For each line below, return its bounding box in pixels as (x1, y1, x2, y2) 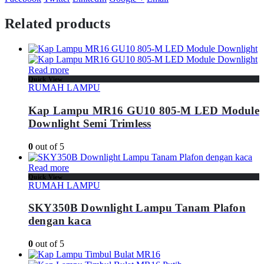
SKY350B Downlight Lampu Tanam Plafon (28, 202, 246, 214)
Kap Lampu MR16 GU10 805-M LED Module (28, 104, 259, 117)
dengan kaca (28, 214, 92, 227)
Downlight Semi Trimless (28, 117, 151, 130)
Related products (5, 16, 110, 32)
